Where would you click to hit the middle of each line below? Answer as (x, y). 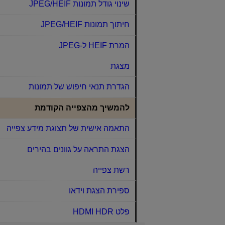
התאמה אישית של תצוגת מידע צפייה (68, 129)
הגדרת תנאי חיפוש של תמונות (79, 87)
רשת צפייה (111, 170)
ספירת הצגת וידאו (99, 191)
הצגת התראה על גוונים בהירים (78, 149)
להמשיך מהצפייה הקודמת (82, 107)
